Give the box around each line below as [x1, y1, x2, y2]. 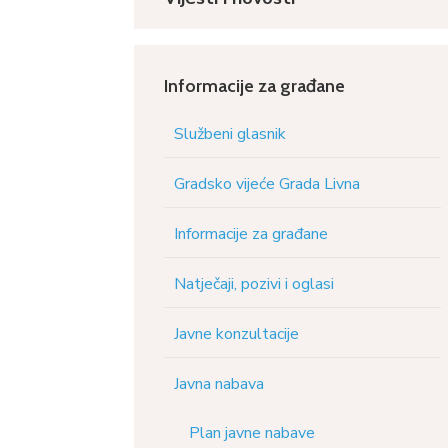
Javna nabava [174, 373, 265, 396]
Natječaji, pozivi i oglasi [174, 273, 335, 296]
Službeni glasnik [174, 123, 287, 146]
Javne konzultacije [174, 323, 300, 346]
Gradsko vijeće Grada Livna [174, 173, 361, 196]
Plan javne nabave [189, 422, 316, 445]
